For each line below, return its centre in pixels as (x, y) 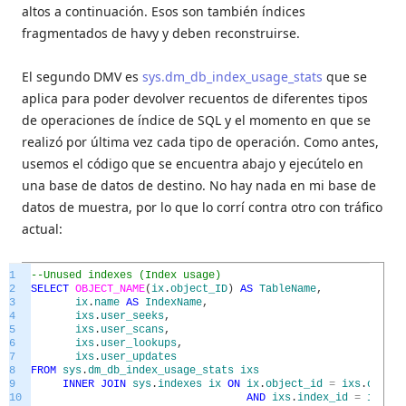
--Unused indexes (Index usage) (126, 276)
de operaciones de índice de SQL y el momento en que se (196, 121)
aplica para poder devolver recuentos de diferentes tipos (195, 99)
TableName (288, 290)
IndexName (174, 303)
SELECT (50, 290)
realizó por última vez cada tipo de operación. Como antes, (200, 142)
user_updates (139, 358)
